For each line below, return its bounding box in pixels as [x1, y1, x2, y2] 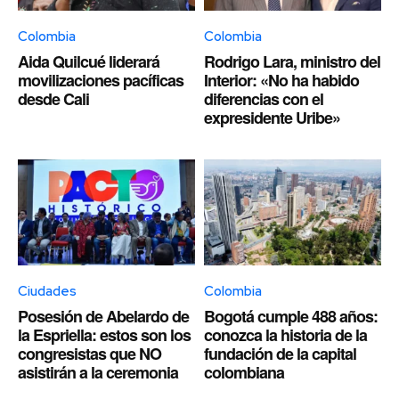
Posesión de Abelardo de [18, 305, 189, 329]
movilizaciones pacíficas [18, 69, 183, 92]
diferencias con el [204, 87, 323, 110]
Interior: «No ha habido [204, 69, 359, 92]
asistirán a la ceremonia [18, 361, 178, 385]
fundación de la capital [204, 342, 356, 366]
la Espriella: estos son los [18, 323, 191, 347]
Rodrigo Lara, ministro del [204, 50, 380, 73]
